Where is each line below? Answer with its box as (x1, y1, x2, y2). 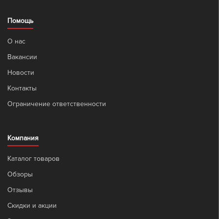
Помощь (7, 17, 33, 25)
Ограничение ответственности (7, 100, 106, 108)
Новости (7, 68, 34, 77)
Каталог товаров (7, 154, 60, 163)
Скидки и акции (7, 201, 57, 210)
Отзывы (7, 186, 33, 194)
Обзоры (7, 170, 33, 178)
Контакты (7, 84, 37, 92)
